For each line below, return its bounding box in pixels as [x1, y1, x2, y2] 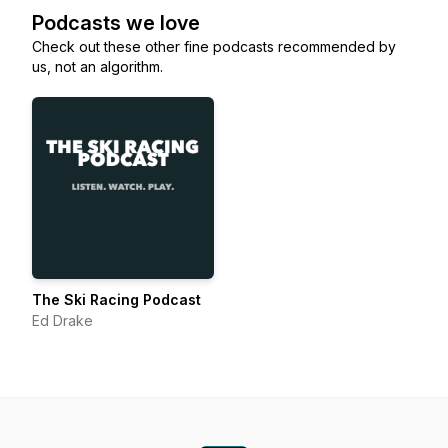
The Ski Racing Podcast [32, 291, 201, 308]
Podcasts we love [32, 11, 200, 35]
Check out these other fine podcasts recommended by [32, 38, 396, 55]
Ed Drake [32, 312, 93, 329]
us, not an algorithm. [32, 58, 163, 75]
